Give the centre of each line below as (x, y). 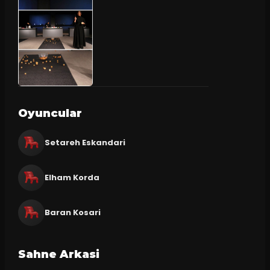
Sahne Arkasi (58, 254)
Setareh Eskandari (85, 142)
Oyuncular (50, 113)
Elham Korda (72, 177)
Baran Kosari (72, 212)
